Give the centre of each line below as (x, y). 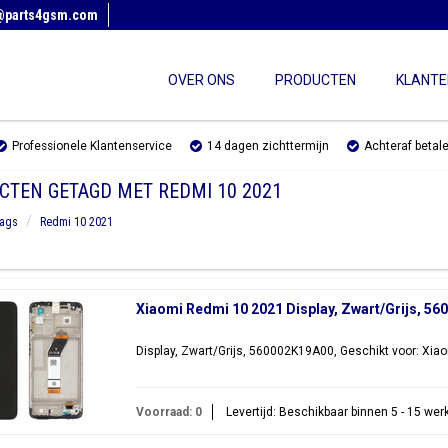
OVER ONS (201, 80)
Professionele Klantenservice (92, 146)
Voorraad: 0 (168, 412)
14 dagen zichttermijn (268, 146)
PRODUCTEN (315, 80)
